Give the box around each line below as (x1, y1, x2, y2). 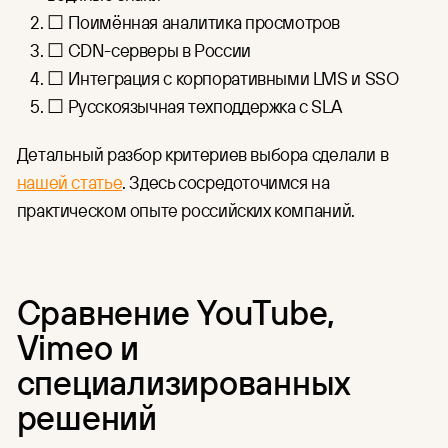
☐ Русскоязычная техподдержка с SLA (47, 94, 342, 119)
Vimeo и (16, 323, 139, 369)
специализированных (16, 358, 351, 404)
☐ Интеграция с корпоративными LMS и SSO (47, 66, 399, 91)
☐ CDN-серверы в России (47, 38, 251, 63)
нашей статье (16, 169, 123, 194)
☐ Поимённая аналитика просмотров (47, 10, 341, 35)
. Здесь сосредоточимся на (122, 169, 330, 194)
